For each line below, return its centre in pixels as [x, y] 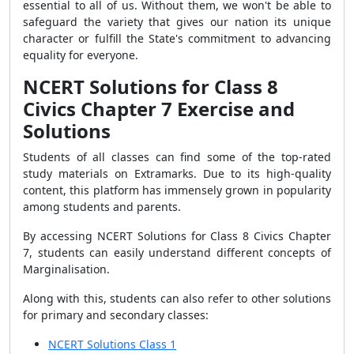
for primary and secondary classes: [116, 315]
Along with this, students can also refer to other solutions [177, 298]
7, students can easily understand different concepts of [177, 252]
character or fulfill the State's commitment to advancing [177, 38]
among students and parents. [102, 207]
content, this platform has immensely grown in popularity [177, 190]
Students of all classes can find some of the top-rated [177, 157]
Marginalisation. [66, 269]
